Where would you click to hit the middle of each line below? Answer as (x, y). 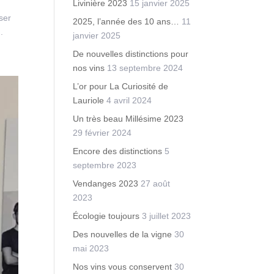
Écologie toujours (106, 216)
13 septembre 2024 (145, 68)
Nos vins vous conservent (123, 267)
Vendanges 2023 (106, 183)
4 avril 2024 (129, 100)
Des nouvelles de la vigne (123, 234)
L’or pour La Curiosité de (121, 86)
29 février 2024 (102, 133)
